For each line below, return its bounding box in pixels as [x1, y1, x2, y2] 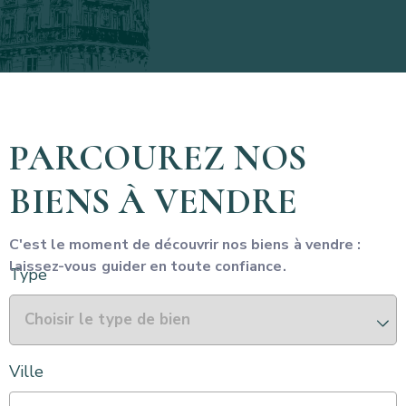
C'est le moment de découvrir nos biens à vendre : [9, 235, 361, 255]
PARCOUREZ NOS [9, 136, 307, 179]
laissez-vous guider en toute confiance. [9, 256, 286, 276]
